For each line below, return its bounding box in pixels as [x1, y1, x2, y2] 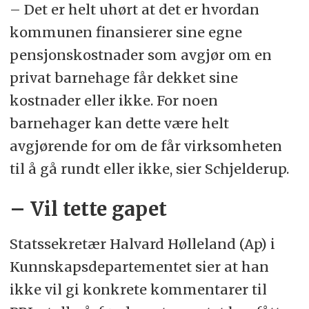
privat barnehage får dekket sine [9, 68, 238, 86]
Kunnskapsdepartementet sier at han [9, 257, 269, 275]
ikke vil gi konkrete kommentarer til [9, 280, 267, 298]
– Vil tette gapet [9, 197, 167, 221]
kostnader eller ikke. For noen [9, 91, 218, 109]
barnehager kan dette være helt [9, 114, 229, 132]
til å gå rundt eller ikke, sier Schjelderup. [9, 159, 289, 177]
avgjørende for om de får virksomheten [9, 137, 282, 154]
